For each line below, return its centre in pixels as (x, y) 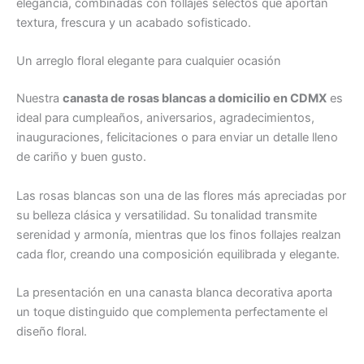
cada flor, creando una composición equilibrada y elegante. (178, 254)
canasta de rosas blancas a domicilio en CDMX (195, 99)
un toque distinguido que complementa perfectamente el (172, 312)
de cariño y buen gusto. (81, 157)
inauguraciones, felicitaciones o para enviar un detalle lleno (177, 138)
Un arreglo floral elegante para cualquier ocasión (149, 61)
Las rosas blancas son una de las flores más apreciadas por (181, 195)
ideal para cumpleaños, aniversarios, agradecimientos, (165, 118)
